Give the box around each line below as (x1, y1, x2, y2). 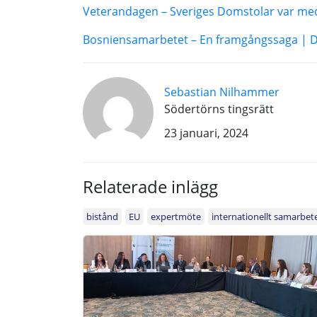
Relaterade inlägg (83, 175, 218, 198)
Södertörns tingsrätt (164, 101, 274, 117)
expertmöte (151, 210, 201, 223)
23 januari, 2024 (164, 125, 248, 141)
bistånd (86, 210, 118, 223)
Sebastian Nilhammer (164, 84, 279, 100)
